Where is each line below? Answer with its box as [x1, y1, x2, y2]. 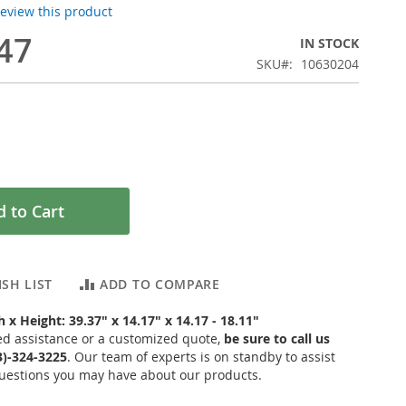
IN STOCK [300, 34, 359, 52]
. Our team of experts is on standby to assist [67, 348, 335, 365]
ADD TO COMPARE [100, 275, 220, 293]
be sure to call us [224, 330, 330, 347]
